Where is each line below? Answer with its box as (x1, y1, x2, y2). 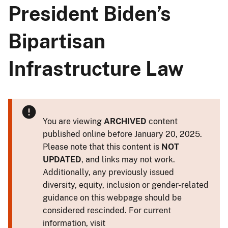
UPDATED (43, 154, 81, 164)
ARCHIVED (104, 116, 147, 126)
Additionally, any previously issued (43, 167, 174, 177)
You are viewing (43, 116, 104, 126)
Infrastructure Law (8, 56, 184, 80)
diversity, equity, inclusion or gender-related (43, 180, 209, 190)
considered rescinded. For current (43, 205, 171, 215)
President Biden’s (8, 2, 171, 25)
